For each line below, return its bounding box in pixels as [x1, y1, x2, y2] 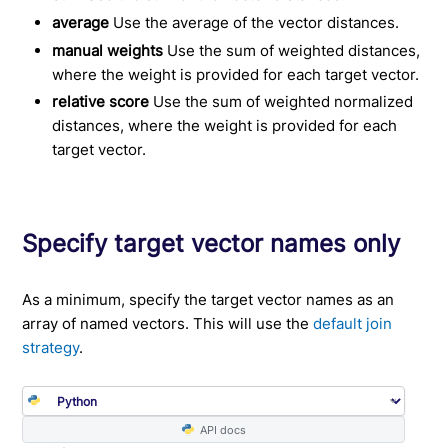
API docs [193, 422, 246, 437]
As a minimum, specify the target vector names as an [22, 290, 395, 310]
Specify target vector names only [22, 229, 401, 259]
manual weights [52, 40, 164, 60]
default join [313, 314, 393, 334]
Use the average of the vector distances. [109, 12, 400, 32]
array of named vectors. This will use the [22, 314, 314, 334]
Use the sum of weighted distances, [163, 40, 421, 60]
